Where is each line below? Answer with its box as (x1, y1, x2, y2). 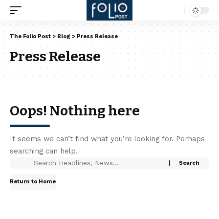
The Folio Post (10, 33, 51, 40)
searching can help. (10, 147, 78, 155)
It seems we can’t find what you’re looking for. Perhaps (10, 134, 205, 143)
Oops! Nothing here (10, 103, 140, 119)
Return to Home (10, 178, 56, 185)
